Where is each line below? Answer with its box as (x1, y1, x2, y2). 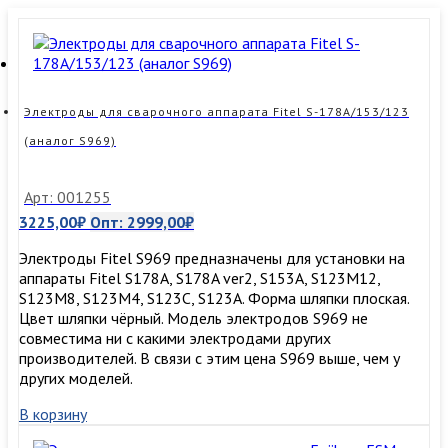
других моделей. (19, 367, 133, 388)
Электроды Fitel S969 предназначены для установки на (19, 247, 405, 268)
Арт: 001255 (24, 186, 111, 207)
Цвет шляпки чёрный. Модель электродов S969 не (19, 307, 368, 328)
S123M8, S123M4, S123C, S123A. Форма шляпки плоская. (19, 287, 409, 308)
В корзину (19, 403, 87, 424)
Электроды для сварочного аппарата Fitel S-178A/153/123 (24, 103, 409, 119)
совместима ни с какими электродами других (19, 327, 331, 348)
